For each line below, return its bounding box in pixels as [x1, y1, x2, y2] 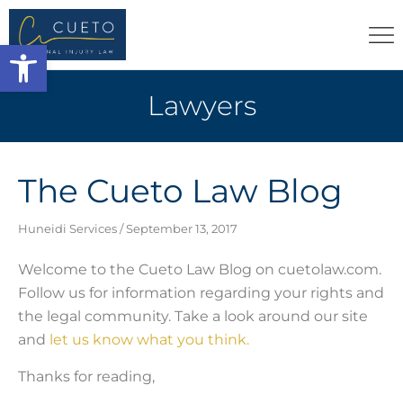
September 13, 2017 [123, 221, 237, 237]
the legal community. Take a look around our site [18, 308, 368, 326]
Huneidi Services [18, 221, 120, 237]
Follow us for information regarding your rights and [18, 284, 384, 302]
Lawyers [147, 89, 256, 123]
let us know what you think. [49, 331, 249, 349]
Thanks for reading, [18, 367, 155, 385]
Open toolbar [8, 35, 112, 70]
